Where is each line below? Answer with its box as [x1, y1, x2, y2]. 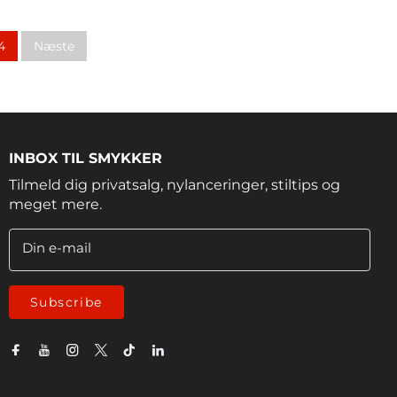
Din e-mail [21, 239, 91, 257]
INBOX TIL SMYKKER [9, 149, 162, 167]
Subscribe [30, 293, 103, 310]
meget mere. [9, 195, 102, 213]
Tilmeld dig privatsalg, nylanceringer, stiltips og [9, 175, 340, 193]
